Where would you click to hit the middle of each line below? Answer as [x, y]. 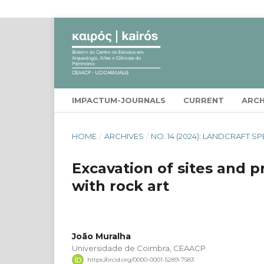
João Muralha [101, 236]
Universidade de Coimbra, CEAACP [139, 248]
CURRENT [204, 100]
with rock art [121, 186]
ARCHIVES [124, 136]
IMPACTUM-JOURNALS [119, 100]
